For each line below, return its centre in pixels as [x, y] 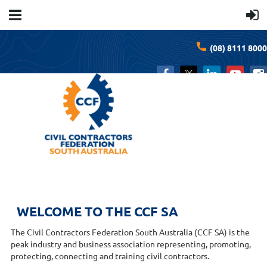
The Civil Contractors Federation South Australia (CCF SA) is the [130, 232]
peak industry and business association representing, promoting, [131, 244]
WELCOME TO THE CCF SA [97, 212]
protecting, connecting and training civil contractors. [110, 256]
